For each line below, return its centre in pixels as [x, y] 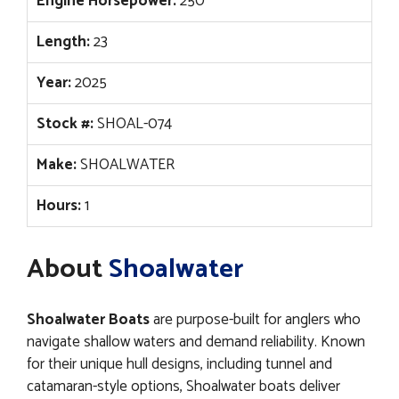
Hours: [59, 206]
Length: [63, 42]
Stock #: [65, 124]
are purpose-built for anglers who [255, 319]
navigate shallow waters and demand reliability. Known [196, 342]
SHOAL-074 [133, 124]
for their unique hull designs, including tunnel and [179, 364]
